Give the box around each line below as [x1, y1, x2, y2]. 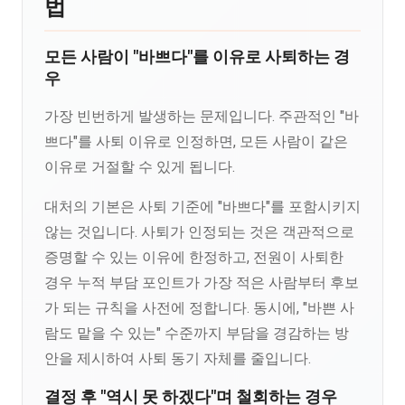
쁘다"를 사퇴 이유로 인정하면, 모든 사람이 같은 [44, 133, 348, 150]
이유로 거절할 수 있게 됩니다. [44, 158, 235, 175]
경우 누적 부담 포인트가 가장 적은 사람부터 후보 [44, 274, 359, 291]
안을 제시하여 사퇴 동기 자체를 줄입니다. [44, 350, 311, 367]
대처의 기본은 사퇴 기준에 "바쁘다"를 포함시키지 [44, 198, 361, 215]
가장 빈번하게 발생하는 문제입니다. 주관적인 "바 [44, 108, 359, 125]
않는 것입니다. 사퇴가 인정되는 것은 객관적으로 [44, 223, 354, 240]
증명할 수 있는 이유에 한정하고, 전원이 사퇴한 [44, 249, 344, 266]
